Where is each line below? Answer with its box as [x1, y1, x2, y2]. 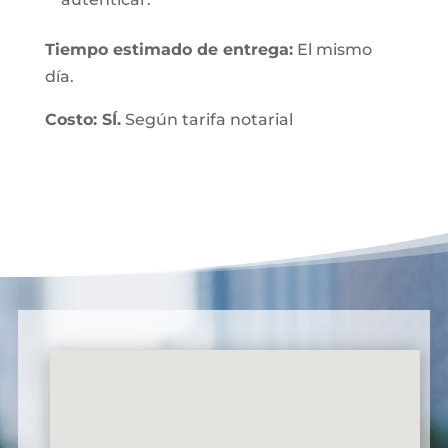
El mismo [292, 40, 372, 59]
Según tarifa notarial [120, 110, 293, 129]
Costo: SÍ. [44, 110, 121, 129]
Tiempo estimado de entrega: [44, 40, 293, 59]
